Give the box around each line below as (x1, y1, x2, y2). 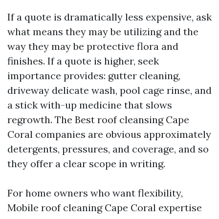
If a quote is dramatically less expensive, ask (7, 11, 212, 23)
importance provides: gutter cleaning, (7, 69, 180, 82)
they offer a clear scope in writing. (7, 157, 165, 170)
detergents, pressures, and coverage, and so (7, 143, 209, 155)
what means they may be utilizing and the (7, 25, 198, 38)
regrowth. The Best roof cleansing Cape (7, 113, 189, 126)
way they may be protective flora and (7, 40, 178, 52)
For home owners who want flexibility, (7, 187, 183, 199)
